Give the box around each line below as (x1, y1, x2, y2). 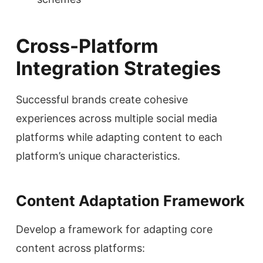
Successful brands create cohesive (16, 93, 188, 106)
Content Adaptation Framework (16, 191, 245, 210)
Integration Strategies (16, 56, 221, 80)
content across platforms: (16, 241, 145, 254)
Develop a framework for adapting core (16, 222, 213, 235)
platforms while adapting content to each (16, 130, 222, 143)
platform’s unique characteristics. (16, 149, 180, 162)
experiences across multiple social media (16, 112, 217, 124)
